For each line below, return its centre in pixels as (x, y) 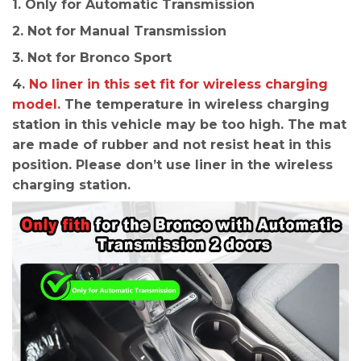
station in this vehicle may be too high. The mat (179, 125)
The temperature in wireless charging (195, 105)
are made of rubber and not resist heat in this (172, 145)
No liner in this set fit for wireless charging (178, 85)
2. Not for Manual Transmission (119, 31)
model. (36, 105)
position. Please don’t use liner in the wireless (172, 165)
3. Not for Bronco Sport (92, 58)
